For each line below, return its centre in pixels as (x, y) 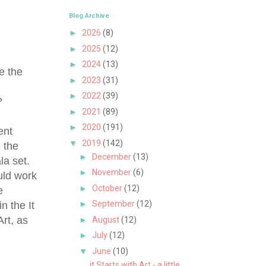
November (112, 172)
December (112, 156)
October (108, 188)
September (114, 204)
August (106, 219)
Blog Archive (89, 15)
